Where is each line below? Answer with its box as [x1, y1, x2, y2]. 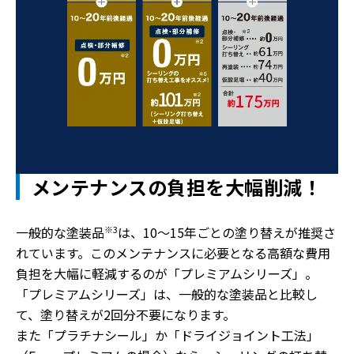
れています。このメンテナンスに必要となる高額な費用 [16, 243, 330, 262]
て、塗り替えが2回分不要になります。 [16, 305, 235, 324]
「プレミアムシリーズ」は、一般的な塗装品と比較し [16, 284, 318, 303]
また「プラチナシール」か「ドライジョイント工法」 [16, 326, 319, 345]
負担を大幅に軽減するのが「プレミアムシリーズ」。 [16, 264, 318, 283]
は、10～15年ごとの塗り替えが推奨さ [118, 223, 336, 242]
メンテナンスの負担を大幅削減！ [32, 173, 322, 201]
